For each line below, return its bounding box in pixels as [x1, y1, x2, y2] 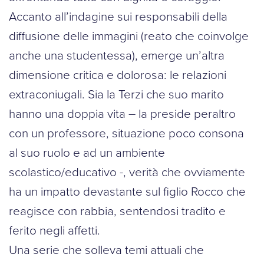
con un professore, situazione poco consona [9, 124, 244, 142]
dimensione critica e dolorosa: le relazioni [9, 65, 226, 84]
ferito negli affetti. [9, 221, 100, 239]
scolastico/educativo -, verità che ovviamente [9, 163, 245, 181]
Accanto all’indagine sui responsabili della [9, 7, 227, 25]
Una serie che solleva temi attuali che [9, 240, 204, 259]
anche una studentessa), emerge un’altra [9, 46, 225, 64]
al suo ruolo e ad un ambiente [9, 143, 165, 161]
